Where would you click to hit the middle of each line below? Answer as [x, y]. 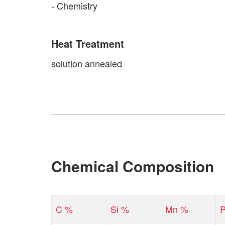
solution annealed [87, 63]
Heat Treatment [88, 43]
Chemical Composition [133, 166]
